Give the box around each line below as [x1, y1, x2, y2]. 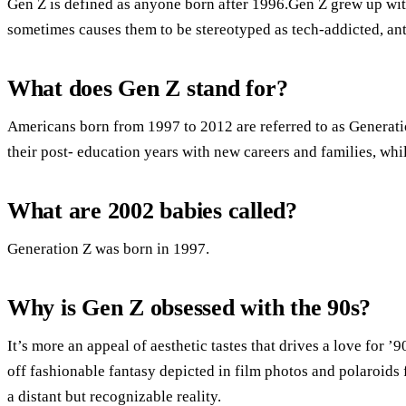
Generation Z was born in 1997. [7, 239, 209, 257]
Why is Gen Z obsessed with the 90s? [7, 294, 372, 321]
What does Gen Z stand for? [7, 75, 288, 101]
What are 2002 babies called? [7, 197, 297, 224]
